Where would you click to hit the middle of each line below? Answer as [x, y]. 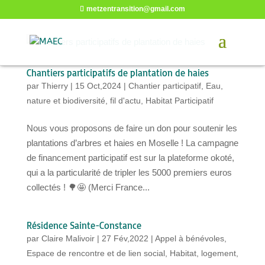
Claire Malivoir [68, 238]
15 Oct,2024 [98, 86]
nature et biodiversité [66, 101]
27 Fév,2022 [125, 238]
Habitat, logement [203, 253]
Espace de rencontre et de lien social [96, 253]
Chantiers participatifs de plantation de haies [117, 73]
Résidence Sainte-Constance [84, 225]
